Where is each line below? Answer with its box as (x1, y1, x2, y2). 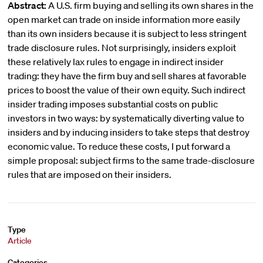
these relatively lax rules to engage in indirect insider (7, 56, 224, 68)
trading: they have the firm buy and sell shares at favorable (7, 70, 247, 82)
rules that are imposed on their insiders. (7, 168, 171, 180)
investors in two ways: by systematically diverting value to (7, 112, 244, 124)
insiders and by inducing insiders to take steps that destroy (7, 126, 249, 138)
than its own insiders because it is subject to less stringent (7, 28, 247, 39)
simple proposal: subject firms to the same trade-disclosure (7, 154, 255, 166)
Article (7, 235, 32, 246)
